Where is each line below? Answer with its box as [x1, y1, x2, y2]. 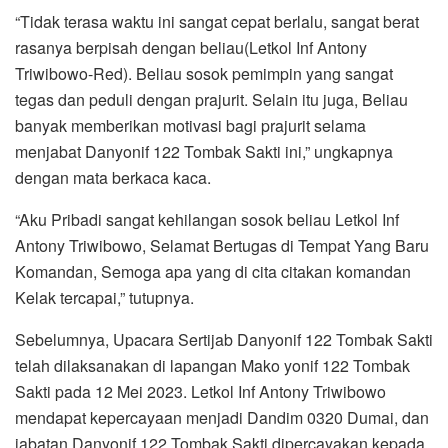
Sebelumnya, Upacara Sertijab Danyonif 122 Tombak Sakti [15, 327, 433, 351]
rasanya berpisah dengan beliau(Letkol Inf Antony [15, 35, 367, 59]
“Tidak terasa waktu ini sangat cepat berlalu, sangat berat [15, 9, 419, 33]
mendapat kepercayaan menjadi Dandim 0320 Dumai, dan [15, 405, 429, 429]
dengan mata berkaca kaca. [15, 165, 211, 189]
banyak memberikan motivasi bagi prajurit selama [15, 113, 366, 137]
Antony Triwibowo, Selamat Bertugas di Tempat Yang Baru [15, 233, 429, 257]
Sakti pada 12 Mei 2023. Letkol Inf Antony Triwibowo [15, 379, 386, 403]
